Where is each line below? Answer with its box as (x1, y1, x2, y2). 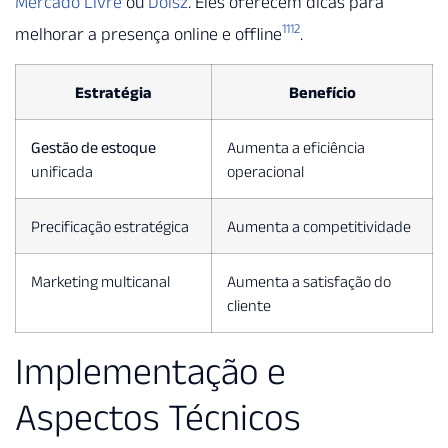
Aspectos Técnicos (15, 395, 301, 438)
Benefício (288, 82, 356, 101)
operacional (227, 161, 304, 180)
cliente (227, 295, 271, 314)
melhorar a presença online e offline (15, 23, 282, 44)
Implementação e (15, 349, 286, 392)
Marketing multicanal (31, 271, 170, 290)
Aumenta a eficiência (227, 137, 365, 156)
